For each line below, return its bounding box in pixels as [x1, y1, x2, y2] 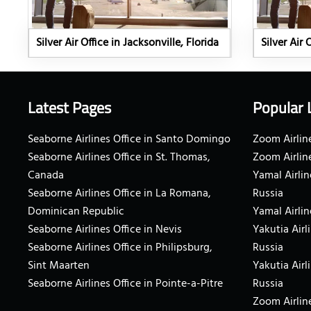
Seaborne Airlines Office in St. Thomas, [28, 149, 210, 167]
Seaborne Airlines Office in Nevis [28, 221, 182, 239]
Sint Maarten [28, 257, 90, 276]
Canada [28, 167, 64, 185]
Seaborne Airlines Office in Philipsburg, [28, 239, 212, 258]
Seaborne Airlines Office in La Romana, [28, 185, 211, 203]
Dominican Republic [28, 203, 124, 221]
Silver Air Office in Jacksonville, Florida [36, 34, 219, 53]
